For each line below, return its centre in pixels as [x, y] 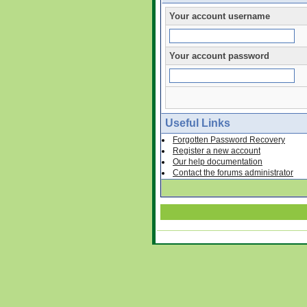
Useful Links [198, 123]
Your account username [220, 16]
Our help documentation [218, 161]
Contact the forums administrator [233, 172]
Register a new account [217, 150]
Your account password [219, 56]
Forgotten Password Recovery [229, 139]
